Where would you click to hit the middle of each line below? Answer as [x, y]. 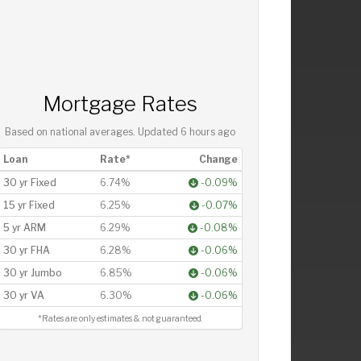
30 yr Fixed [29, 183]
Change [218, 160]
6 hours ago [208, 133]
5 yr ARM [24, 228]
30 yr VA [23, 296]
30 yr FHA [26, 251]
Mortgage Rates [120, 104]
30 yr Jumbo [32, 273]
